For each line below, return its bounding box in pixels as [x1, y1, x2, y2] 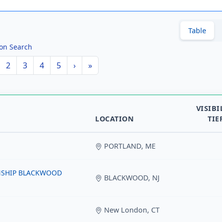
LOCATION [95, 114, 134, 123]
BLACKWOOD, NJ [102, 173, 160, 182]
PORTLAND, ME [102, 141, 156, 151]
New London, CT [102, 205, 160, 215]
